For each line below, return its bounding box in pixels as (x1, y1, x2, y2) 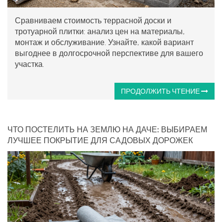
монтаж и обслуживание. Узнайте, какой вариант (15, 37, 194, 47)
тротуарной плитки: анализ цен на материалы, (15, 26, 185, 36)
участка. (15, 59, 44, 69)
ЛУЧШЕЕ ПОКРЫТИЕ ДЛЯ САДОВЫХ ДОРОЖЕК (7, 135, 193, 145)
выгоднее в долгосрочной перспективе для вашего (15, 48, 203, 58)
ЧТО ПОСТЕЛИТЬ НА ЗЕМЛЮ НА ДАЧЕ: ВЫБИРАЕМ (7, 124, 207, 134)
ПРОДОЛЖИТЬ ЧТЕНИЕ (121, 87, 201, 95)
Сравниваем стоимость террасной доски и (15, 15, 171, 25)
